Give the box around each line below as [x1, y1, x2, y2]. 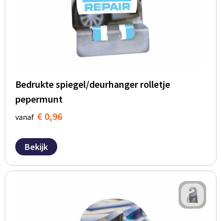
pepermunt [15, 93, 63, 106]
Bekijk [24, 141, 48, 153]
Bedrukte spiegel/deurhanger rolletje [15, 78, 170, 91]
